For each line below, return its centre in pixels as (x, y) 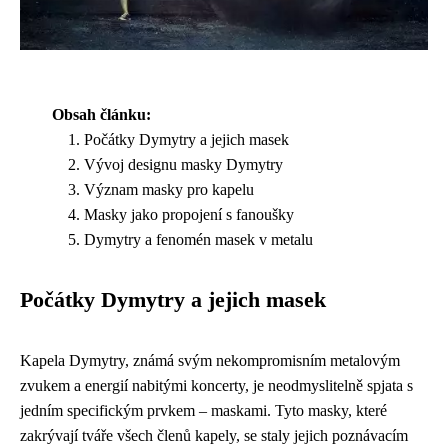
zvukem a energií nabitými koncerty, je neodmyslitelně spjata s (216, 386)
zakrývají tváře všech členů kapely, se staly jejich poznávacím (214, 436)
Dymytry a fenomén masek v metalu (198, 240)
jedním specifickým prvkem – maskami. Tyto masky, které (203, 411)
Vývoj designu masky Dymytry (183, 165)
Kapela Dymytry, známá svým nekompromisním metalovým (210, 361)
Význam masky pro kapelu (169, 190)
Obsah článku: (101, 115)
